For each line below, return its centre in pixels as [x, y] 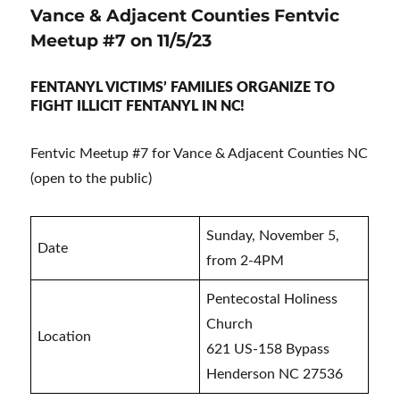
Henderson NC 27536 [275, 374]
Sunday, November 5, [273, 236]
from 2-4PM [246, 261]
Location [65, 337]
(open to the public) [92, 179]
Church [230, 324]
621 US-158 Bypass [268, 349]
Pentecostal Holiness [272, 299]
